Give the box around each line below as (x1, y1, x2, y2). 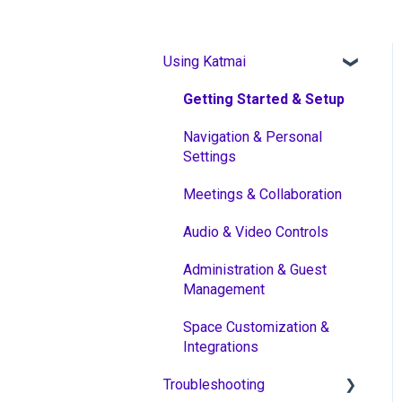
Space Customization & (183, 318, 329, 336)
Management (183, 280, 265, 298)
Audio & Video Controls (183, 223, 328, 240)
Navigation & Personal (183, 127, 322, 145)
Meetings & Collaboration (183, 185, 342, 203)
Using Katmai (163, 52, 246, 70)
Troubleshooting (163, 375, 265, 393)
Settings (183, 147, 236, 165)
